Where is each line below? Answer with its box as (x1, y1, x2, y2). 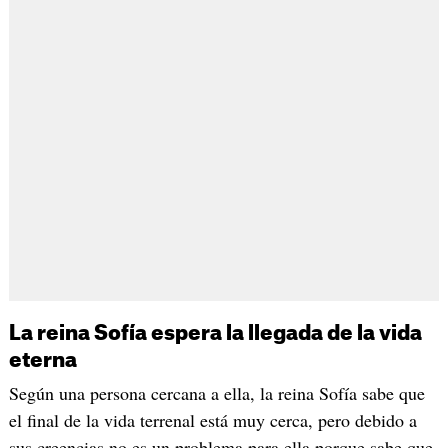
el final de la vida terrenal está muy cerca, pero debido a (8, 407, 417, 432)
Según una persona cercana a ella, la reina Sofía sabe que (8, 380, 425, 405)
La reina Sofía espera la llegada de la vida (8, 323, 422, 344)
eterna (8, 350, 81, 371)
